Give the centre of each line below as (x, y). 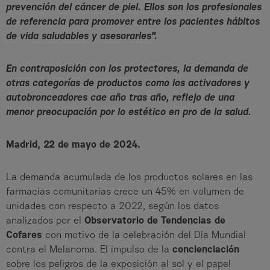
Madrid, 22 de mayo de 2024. (73, 146)
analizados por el (45, 221)
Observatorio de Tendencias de (155, 221)
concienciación (206, 250)
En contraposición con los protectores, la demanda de (127, 70)
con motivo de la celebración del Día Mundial (144, 236)
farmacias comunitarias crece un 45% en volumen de (125, 193)
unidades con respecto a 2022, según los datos (112, 207)
